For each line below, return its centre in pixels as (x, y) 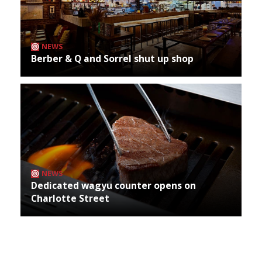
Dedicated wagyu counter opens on (113, 186)
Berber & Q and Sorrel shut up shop (112, 59)
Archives (37, 253)
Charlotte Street (70, 199)
